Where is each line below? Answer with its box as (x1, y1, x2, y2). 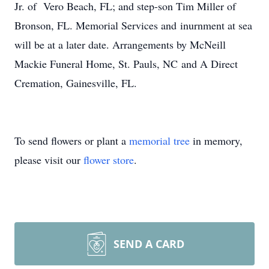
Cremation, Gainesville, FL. (14, 76, 137, 90)
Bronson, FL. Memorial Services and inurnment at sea (14, 18, 252, 32)
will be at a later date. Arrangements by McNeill (14, 37, 226, 52)
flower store (83, 153, 134, 167)
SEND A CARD (113, 237, 184, 251)
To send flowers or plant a (14, 133, 129, 148)
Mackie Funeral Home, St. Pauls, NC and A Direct (14, 56, 238, 71)
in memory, (190, 133, 243, 148)
